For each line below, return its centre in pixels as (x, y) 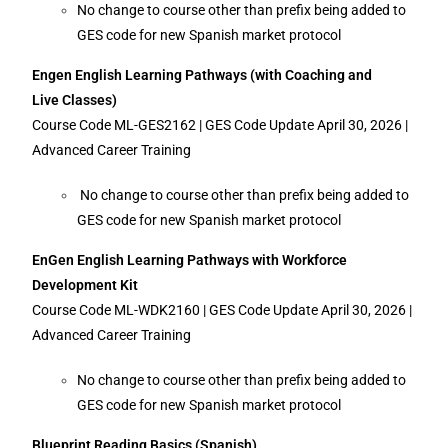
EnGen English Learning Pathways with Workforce (190, 260)
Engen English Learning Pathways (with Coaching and (202, 75)
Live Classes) (75, 100)
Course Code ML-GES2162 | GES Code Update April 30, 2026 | (220, 125)
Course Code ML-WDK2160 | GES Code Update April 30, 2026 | (222, 310)
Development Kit (85, 285)
